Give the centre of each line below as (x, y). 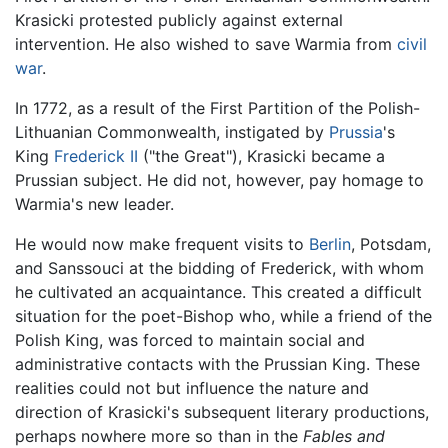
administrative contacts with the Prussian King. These (217, 363)
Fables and (344, 435)
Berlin (330, 243)
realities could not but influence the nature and (192, 387)
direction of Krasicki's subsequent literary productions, (222, 411)
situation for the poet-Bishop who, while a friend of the (223, 315)
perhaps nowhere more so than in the (159, 435)
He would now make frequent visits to (162, 243)
